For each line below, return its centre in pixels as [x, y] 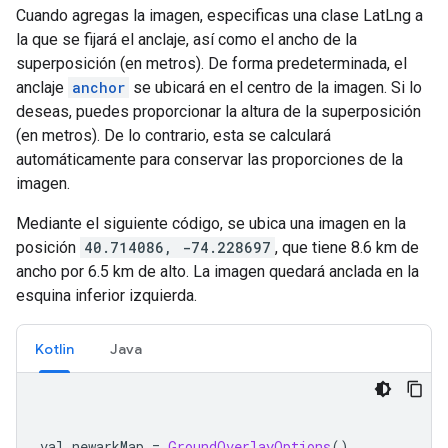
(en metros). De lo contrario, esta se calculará [173, 136]
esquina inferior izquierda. [106, 296]
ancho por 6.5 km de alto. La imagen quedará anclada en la [217, 272]
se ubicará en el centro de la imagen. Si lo [275, 88]
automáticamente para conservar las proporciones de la [209, 160]
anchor [98, 88]
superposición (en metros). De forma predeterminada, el [211, 64]
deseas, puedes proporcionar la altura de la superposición [218, 112]
